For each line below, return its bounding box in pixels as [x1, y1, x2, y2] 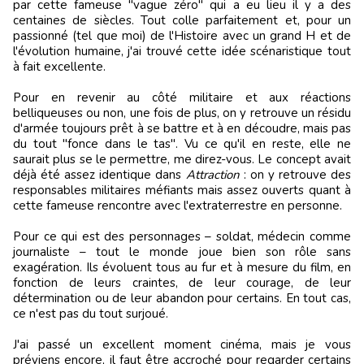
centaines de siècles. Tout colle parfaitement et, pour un [13, 11, 351, 28]
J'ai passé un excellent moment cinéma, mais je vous [13, 336, 351, 353]
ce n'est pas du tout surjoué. [13, 305, 168, 322]
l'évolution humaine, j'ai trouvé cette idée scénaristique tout [13, 42, 351, 59]
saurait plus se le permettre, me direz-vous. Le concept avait [13, 150, 351, 167]
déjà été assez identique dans [13, 166, 186, 183]
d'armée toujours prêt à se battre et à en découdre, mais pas [13, 119, 351, 136]
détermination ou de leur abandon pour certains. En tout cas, [13, 289, 351, 306]
